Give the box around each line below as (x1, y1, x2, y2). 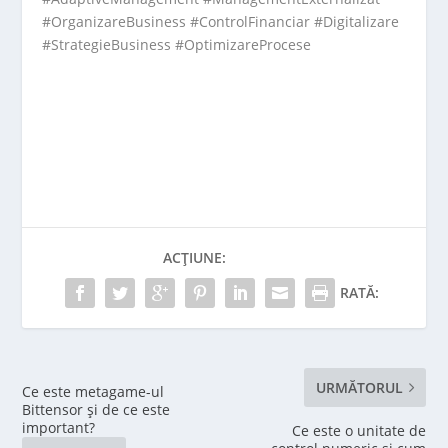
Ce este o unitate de (291, 420, 426, 440)
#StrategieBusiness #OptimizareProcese (42, 34, 312, 54)
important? (22, 417, 96, 437)
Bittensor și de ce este (22, 399, 171, 419)
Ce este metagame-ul (22, 381, 165, 401)
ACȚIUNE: (163, 247, 226, 267)
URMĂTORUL (315, 377, 403, 397)
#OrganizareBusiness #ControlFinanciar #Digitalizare (42, 11, 400, 31)
